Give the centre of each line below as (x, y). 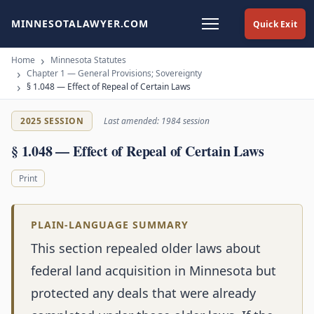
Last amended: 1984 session (157, 121)
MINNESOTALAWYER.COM (80, 23)
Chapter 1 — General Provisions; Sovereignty (114, 73)
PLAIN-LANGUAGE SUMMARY (110, 225)
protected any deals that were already (143, 293)
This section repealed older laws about (146, 248)
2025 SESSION (52, 121)
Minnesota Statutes (88, 60)
